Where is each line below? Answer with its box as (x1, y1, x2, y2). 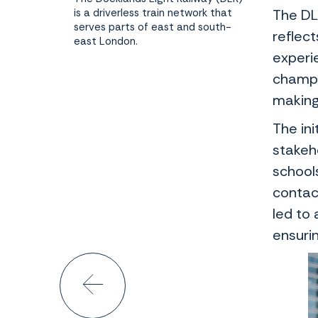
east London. (74, 34, 138, 49)
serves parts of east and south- (74, 20, 231, 35)
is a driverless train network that (74, 6, 232, 21)
